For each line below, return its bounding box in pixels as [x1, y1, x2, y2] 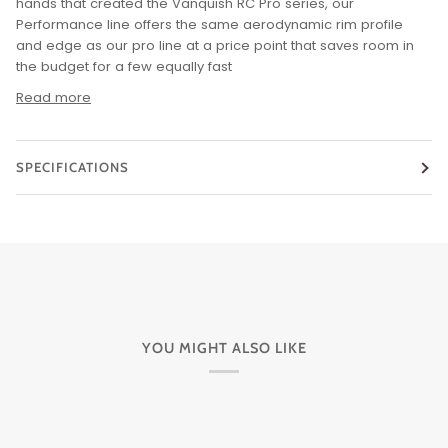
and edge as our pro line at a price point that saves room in [16, 36, 414, 56]
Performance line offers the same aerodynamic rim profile [16, 15, 403, 35]
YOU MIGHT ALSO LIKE [141, 339, 307, 358]
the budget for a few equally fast [16, 57, 232, 77]
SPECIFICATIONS [16, 159, 129, 176]
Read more [16, 88, 91, 108]
